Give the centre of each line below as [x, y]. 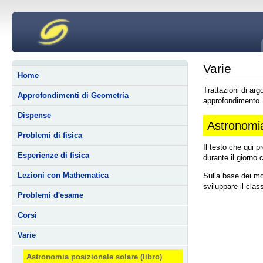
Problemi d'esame [50, 195]
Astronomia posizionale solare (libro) [94, 257]
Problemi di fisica [50, 135]
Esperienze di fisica [53, 155]
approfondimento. [232, 101]
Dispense [34, 115]
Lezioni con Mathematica [63, 175]
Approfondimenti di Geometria [73, 95]
